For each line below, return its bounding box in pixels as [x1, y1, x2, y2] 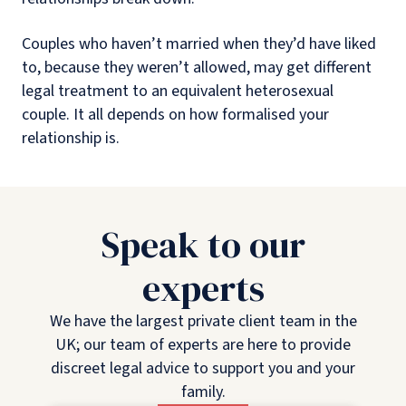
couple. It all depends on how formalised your [22, 102, 329, 126]
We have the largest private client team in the [49, 309, 357, 333]
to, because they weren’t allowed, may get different [22, 55, 372, 79]
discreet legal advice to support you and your [51, 356, 355, 380]
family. [180, 380, 226, 403]
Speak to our [101, 219, 305, 269]
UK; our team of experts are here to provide [55, 333, 351, 356]
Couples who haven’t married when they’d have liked [22, 32, 376, 55]
